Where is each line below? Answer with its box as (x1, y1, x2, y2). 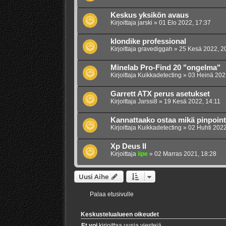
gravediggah (137, 45, 173, 53)
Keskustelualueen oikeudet (80, 211, 159, 218)
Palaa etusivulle (89, 191, 134, 198)
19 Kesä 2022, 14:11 (163, 98, 220, 105)
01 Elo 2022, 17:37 (158, 19, 211, 27)
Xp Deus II (110, 142, 146, 151)
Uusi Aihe (78, 172, 108, 182)
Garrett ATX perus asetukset (110, 90, 210, 98)
